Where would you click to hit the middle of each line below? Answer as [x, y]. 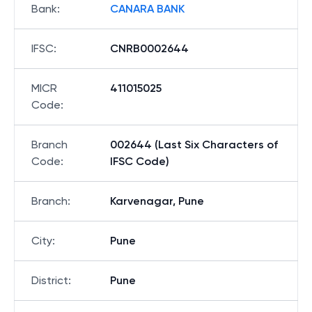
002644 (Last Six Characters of [194, 145]
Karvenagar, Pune [157, 201]
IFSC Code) [140, 161]
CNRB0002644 [149, 48]
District [50, 280]
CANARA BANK [147, 9]
